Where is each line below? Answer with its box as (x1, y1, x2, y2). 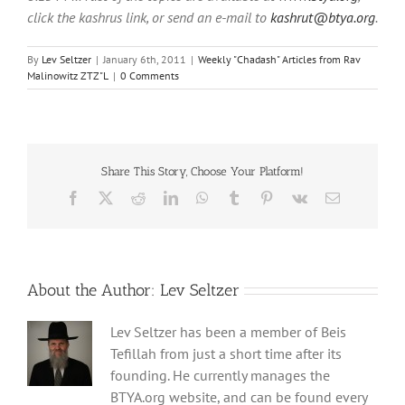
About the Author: (27, 279, 160, 300)
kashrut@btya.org (270, 7, 375, 26)
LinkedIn (176, 189, 230, 204)
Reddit (144, 189, 183, 204)
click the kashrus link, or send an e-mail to (27, 7, 270, 26)
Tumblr (240, 189, 282, 204)
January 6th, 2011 (103, 52, 186, 66)
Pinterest (272, 189, 322, 204)
